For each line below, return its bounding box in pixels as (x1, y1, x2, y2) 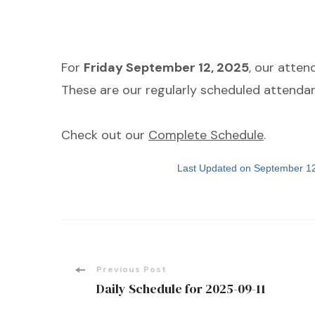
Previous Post (96, 264, 167, 275)
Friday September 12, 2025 (84, 59, 249, 76)
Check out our (61, 127, 148, 143)
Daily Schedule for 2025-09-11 (96, 280, 266, 297)
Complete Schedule (148, 127, 264, 143)
